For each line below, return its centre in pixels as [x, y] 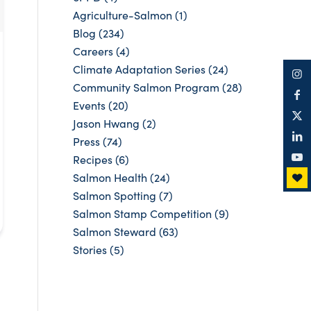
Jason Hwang [107, 123]
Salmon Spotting [115, 195]
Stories [90, 250]
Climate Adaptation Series [140, 69]
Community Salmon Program [146, 87]
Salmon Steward [115, 232]
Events [90, 105]
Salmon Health [110, 177]
